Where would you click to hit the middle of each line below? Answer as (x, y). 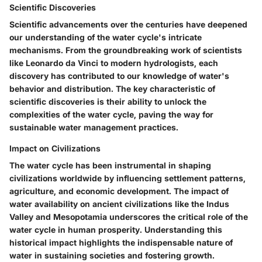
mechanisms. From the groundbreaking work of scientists (126, 50)
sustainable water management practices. (94, 127)
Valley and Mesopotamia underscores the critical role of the (129, 216)
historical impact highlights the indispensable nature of (121, 242)
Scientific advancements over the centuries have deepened (128, 24)
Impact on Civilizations (55, 148)
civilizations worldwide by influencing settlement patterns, (127, 178)
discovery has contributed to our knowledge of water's (119, 75)
